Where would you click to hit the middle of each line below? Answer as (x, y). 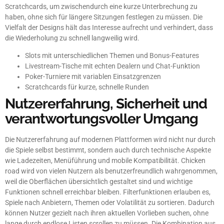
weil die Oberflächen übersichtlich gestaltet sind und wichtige (99, 181)
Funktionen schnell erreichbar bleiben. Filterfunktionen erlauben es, (108, 192)
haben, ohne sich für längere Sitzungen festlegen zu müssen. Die (104, 17)
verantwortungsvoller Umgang (101, 118)
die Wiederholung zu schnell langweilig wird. (72, 38)
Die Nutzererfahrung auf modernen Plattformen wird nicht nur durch (110, 139)
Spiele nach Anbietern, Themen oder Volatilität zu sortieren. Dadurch (110, 202)
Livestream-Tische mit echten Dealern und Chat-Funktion (112, 66)
